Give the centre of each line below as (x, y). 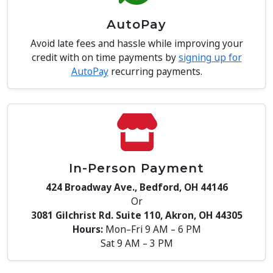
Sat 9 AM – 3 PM (136, 243)
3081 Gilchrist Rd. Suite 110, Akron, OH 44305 (136, 215)
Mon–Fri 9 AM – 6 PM (152, 229)
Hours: (87, 229)
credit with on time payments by (105, 57)
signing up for (210, 57)
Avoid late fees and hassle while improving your (136, 43)
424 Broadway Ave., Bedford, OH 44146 (136, 187)
